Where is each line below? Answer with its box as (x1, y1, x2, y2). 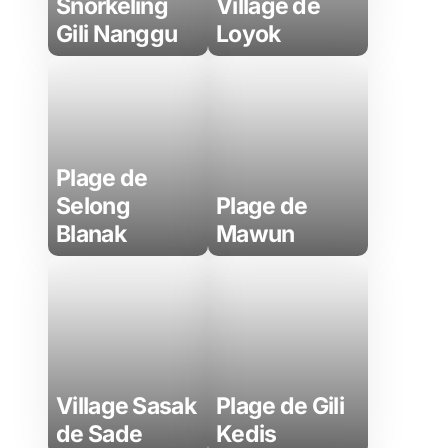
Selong (56, 192, 130, 220)
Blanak (56, 220, 126, 248)
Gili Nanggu (56, 20, 178, 48)
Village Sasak (56, 392, 197, 420)
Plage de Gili (216, 392, 345, 420)
